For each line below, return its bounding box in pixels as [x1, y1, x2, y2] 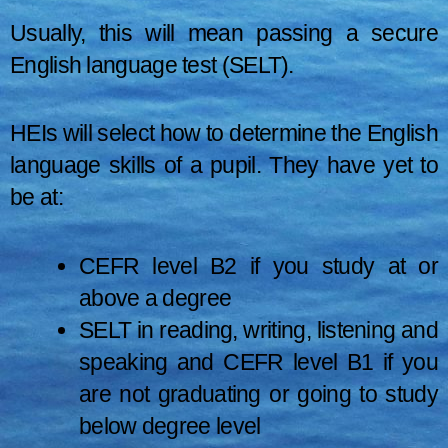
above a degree [79, 285, 232, 312]
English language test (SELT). [10, 51, 294, 78]
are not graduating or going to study [79, 381, 438, 408]
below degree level [79, 413, 261, 440]
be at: [10, 184, 63, 211]
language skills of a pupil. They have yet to [10, 152, 438, 179]
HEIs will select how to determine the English [10, 120, 438, 147]
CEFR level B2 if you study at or [79, 253, 438, 280]
